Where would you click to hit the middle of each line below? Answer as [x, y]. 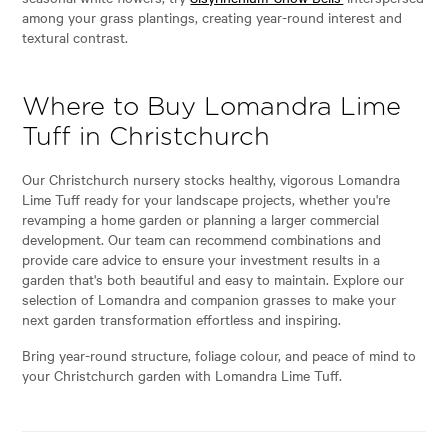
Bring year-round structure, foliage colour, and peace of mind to [219, 354]
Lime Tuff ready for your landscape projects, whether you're [206, 198]
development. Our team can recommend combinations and [202, 238]
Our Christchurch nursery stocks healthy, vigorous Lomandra [211, 178]
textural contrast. [75, 36]
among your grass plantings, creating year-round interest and [212, 16]
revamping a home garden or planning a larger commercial [201, 218]
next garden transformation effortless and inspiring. [182, 318]
